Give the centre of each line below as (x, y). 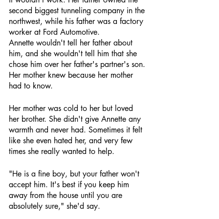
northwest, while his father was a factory (77, 21)
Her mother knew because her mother (72, 75)
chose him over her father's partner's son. (78, 64)
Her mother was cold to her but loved (72, 108)
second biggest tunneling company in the (78, 11)
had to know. (31, 86)
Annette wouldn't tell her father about (72, 43)
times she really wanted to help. (62, 151)
